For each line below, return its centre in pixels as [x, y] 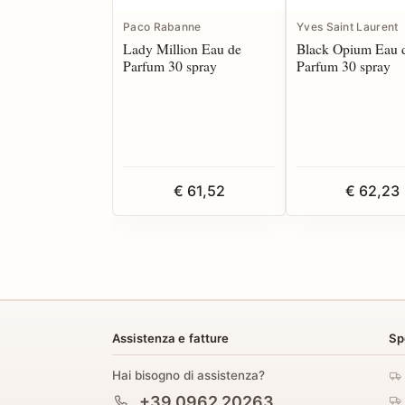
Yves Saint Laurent [348, 27]
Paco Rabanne [162, 27]
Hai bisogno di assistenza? [188, 376]
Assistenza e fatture [171, 339]
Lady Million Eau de [182, 49]
